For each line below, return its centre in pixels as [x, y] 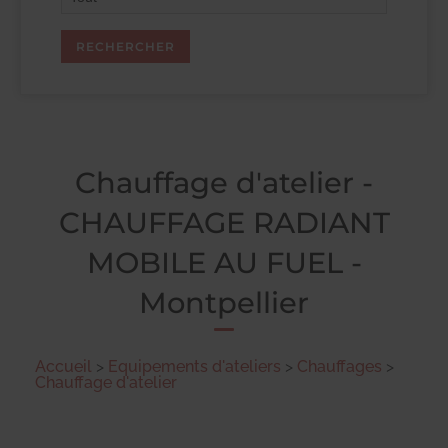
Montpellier [224, 303]
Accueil [63, 367]
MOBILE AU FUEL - [224, 263]
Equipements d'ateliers [194, 367]
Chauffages [339, 367]
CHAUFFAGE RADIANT [224, 223]
